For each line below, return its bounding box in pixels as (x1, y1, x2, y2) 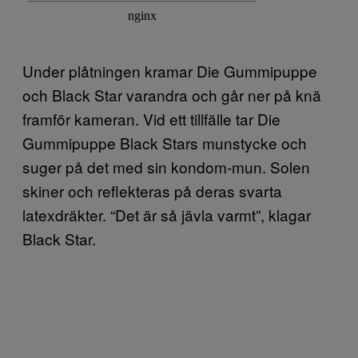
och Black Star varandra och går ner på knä (22, 84, 321, 105)
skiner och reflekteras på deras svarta (22, 180, 282, 201)
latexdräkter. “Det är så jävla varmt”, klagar (22, 204, 311, 225)
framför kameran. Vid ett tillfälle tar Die (22, 108, 280, 129)
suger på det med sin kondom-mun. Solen (22, 156, 310, 177)
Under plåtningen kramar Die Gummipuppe (22, 60, 317, 82)
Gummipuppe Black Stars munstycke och (22, 132, 307, 153)
